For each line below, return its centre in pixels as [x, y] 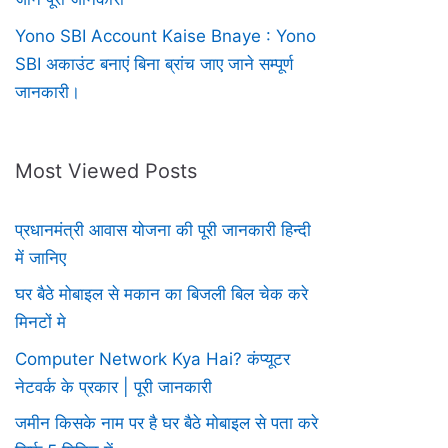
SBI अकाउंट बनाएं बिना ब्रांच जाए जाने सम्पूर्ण [154, 63]
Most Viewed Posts [106, 170]
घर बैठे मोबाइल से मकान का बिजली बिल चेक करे [161, 294]
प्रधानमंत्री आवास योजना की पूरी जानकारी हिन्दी [163, 229]
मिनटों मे [40, 322]
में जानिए [40, 257]
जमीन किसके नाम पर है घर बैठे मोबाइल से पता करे [166, 423]
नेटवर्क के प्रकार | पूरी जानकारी [113, 386]
